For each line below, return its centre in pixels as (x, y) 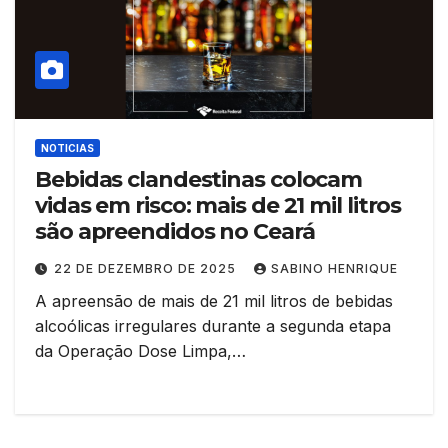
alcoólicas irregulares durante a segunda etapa (213, 326)
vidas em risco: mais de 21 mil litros (218, 206)
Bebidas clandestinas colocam (199, 180)
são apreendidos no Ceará (175, 232)
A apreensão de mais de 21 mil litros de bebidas (214, 301)
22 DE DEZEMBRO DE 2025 (147, 269)
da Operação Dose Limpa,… (140, 351)
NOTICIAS (67, 148)
